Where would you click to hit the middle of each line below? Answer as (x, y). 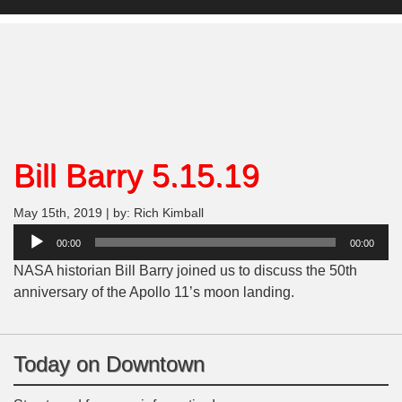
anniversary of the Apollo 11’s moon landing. (154, 293)
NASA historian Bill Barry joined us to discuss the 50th (185, 271)
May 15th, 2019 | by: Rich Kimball (109, 214)
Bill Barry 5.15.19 (136, 176)
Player (33, 256)
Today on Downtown (109, 364)
